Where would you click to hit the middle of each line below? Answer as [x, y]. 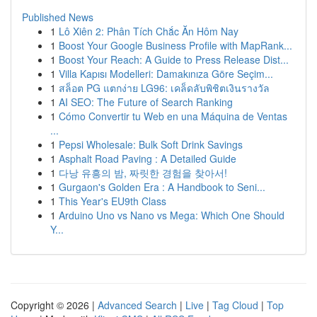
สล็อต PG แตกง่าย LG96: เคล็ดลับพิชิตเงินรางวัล [164, 88]
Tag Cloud [235, 305]
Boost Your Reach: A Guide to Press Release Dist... [174, 59]
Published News [58, 17]
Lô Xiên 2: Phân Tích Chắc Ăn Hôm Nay [149, 31]
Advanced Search [137, 305]
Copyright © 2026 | [54, 305]
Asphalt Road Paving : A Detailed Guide [148, 158]
